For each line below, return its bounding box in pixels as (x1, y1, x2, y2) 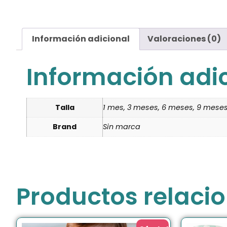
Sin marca (103, 121, 140, 132)
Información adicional (32, 32, 130, 45)
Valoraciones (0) (147, 32, 221, 45)
